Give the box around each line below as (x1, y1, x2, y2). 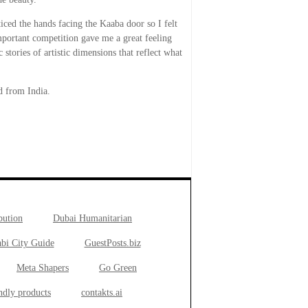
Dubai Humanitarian (53, 213, 132, 223)
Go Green (99, 263, 137, 273)
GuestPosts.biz (84, 238, 141, 248)
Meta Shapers (16, 263, 69, 273)
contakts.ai (81, 287, 122, 298)
